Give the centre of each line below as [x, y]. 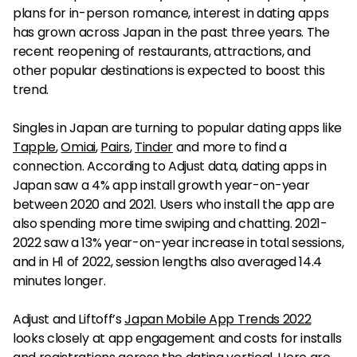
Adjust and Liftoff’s [69, 319]
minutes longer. [64, 281]
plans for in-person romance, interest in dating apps [171, 13]
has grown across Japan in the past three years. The [171, 32]
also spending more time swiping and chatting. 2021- [170, 224]
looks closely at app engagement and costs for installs [177, 338]
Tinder [154, 147]
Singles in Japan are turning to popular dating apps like [178, 128]
